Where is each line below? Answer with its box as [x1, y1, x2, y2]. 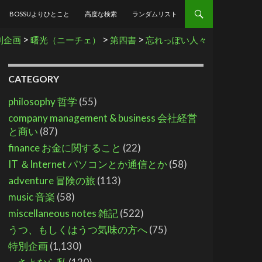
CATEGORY [8, 73, 60, 84]
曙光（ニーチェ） [30, 35, 101, 45]
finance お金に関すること [8, 142, 122, 154]
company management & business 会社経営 [8, 112, 198, 124]
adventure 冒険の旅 [8, 174, 96, 187]
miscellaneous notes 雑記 [8, 207, 119, 219]
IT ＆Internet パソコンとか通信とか [8, 158, 168, 170]
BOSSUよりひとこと [9, 10, 70, 18]
